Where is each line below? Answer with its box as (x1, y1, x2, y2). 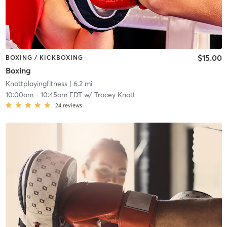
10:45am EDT (40, 90, 82, 100)
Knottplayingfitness (5, 79, 67, 89)
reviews (62, 102, 82, 109)
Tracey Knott (94, 90, 135, 100)
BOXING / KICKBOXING (5, 53, 83, 61)
